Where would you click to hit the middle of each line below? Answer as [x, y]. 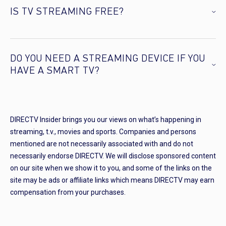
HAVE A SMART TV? [55, 71]
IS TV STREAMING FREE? [67, 12]
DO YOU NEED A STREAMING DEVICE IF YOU [108, 59]
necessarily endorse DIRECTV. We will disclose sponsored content [113, 156]
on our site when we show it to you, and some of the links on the [111, 168]
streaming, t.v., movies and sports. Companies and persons [103, 131]
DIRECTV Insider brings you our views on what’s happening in [106, 119]
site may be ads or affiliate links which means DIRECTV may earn [112, 180]
